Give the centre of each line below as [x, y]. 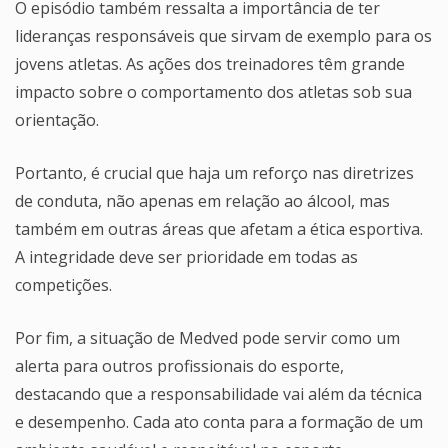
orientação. [57, 120]
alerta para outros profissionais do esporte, [179, 366]
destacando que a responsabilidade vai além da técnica [218, 394]
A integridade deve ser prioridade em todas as [186, 257]
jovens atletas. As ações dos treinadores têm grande [210, 64]
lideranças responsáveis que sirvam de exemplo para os [223, 36]
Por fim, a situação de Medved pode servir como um [207, 338]
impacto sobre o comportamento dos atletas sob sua [213, 92]
